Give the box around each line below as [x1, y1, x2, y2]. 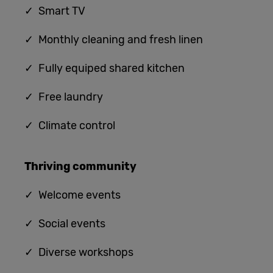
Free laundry [38, 90, 103, 104]
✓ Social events [24, 217, 105, 231]
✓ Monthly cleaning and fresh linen [24, 33, 203, 47]
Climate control [38, 119, 115, 133]
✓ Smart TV [24, 4, 85, 18]
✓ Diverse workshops [24, 246, 133, 260]
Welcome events [38, 188, 123, 202]
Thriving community [24, 160, 136, 174]
